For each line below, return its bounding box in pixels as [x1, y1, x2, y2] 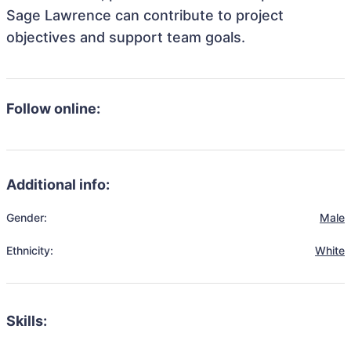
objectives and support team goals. [6, 29, 245, 45]
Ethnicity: [6, 244, 53, 257]
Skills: [6, 313, 47, 329]
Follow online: [6, 100, 100, 117]
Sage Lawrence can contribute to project [6, 7, 284, 24]
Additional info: [6, 176, 110, 193]
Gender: [6, 211, 47, 224]
